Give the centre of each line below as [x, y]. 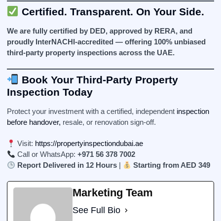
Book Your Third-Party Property [98, 80]
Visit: [25, 143]
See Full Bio [96, 210]
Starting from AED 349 [172, 165]
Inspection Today [50, 92]
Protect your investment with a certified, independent [92, 111]
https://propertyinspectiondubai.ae [89, 143]
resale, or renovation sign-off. [108, 122]
